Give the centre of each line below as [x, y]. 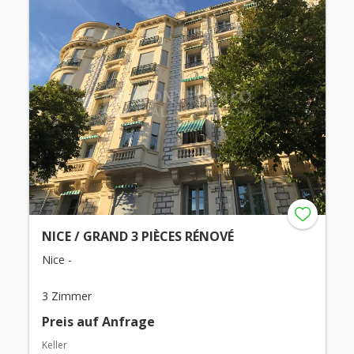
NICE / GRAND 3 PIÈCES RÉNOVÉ [137, 237]
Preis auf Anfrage [98, 322]
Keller [54, 345]
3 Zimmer [66, 296]
